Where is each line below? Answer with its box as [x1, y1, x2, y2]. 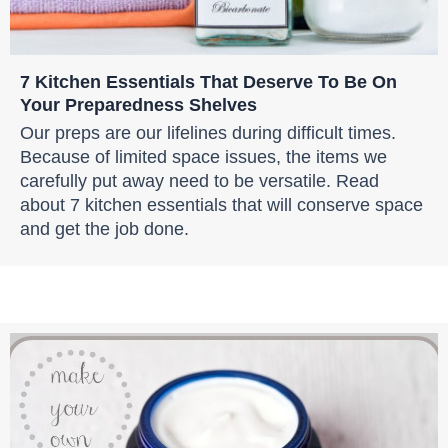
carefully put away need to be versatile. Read [20, 170, 379, 192]
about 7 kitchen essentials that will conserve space [20, 194, 423, 216]
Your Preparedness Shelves [20, 94, 257, 116]
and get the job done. [20, 218, 189, 240]
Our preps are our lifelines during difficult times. [20, 122, 396, 144]
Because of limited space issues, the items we [20, 146, 387, 168]
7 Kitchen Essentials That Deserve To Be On [20, 71, 397, 93]
